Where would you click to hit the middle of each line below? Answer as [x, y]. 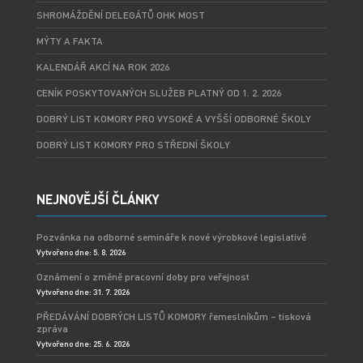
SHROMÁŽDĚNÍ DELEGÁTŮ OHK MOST [120, 15]
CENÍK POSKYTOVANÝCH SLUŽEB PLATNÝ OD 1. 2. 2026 [158, 93]
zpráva [52, 329]
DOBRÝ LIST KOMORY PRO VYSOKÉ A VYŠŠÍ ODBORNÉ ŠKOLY [173, 119]
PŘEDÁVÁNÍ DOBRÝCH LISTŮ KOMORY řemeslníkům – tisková [173, 317]
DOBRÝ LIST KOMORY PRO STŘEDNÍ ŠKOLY [133, 145]
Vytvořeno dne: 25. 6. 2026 [83, 344]
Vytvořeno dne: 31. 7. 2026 [83, 292]
